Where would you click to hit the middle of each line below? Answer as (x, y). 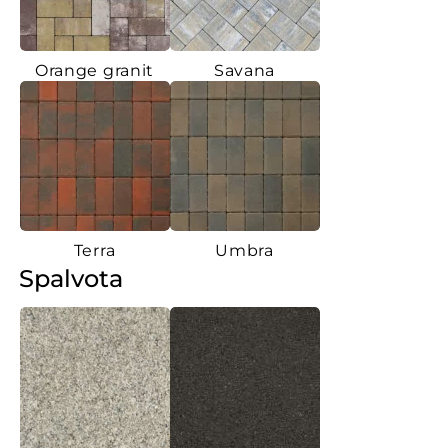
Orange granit (94, 70)
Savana (244, 70)
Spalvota (71, 278)
